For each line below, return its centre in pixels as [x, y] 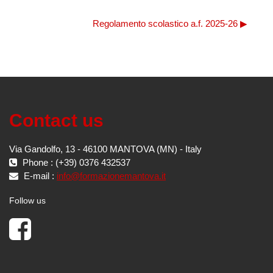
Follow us [27, 200]
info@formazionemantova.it [111, 175]
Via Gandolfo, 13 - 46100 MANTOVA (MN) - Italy [105, 149]
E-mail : [39, 175]
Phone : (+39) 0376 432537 [75, 162]
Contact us [56, 120]
